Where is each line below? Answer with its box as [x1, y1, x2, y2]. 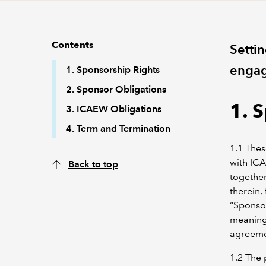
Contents [52, 39, 94, 50]
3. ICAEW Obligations [66, 103, 161, 115]
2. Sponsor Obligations [66, 84, 166, 95]
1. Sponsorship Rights [66, 64, 160, 75]
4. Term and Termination [66, 123, 170, 134]
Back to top [68, 159, 118, 170]
